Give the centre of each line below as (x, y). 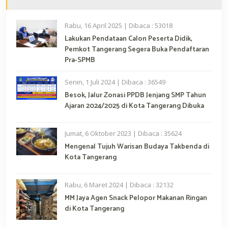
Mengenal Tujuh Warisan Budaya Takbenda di (137, 147)
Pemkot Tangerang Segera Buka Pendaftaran (137, 50)
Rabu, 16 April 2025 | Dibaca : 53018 (119, 26)
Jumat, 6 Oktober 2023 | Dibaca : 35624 (123, 134)
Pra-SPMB (80, 61)
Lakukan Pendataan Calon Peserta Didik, (129, 39)
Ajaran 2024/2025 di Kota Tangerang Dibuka (134, 106)
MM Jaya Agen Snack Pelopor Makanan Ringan (136, 198)
